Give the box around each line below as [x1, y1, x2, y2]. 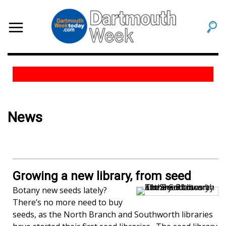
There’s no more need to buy [13, 197, 123, 208]
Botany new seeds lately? [13, 185, 107, 196]
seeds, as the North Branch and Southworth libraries [13, 209, 213, 220]
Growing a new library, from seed [13, 169, 191, 183]
